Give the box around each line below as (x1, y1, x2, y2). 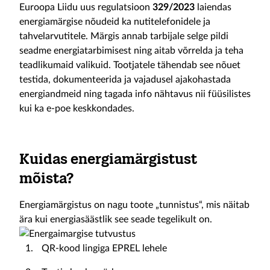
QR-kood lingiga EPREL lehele (42, 243, 167, 253)
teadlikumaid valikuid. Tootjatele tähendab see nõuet (19, 60, 240, 70)
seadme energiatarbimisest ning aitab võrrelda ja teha (19, 46, 243, 55)
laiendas (195, 2, 231, 12)
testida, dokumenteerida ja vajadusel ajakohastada (19, 75, 231, 84)
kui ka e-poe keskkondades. (19, 104, 134, 113)
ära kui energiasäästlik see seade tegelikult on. (19, 215, 212, 224)
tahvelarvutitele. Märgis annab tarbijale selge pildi (19, 31, 228, 41)
